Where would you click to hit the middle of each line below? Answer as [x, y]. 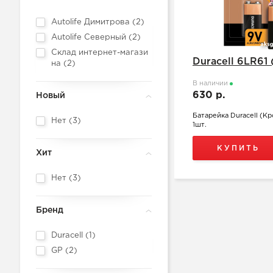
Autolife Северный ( [92, 37]
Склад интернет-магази [100, 53]
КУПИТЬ [238, 148]
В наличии [211, 83]
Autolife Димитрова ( [94, 22]
